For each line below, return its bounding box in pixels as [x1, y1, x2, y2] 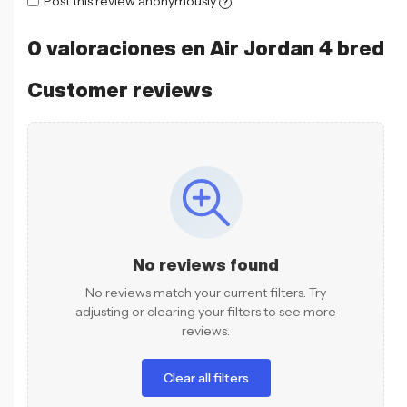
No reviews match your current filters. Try [85, 283, 326, 301]
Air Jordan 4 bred [210, 37, 384, 58]
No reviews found [133, 255, 279, 273]
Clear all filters [163, 369, 249, 386]
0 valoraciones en [27, 37, 210, 58]
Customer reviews [27, 79, 213, 100]
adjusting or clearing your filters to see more [75, 303, 336, 320]
